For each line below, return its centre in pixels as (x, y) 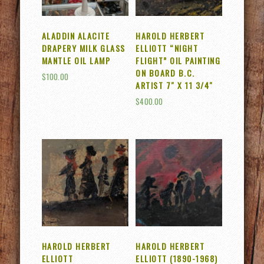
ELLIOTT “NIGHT (167, 48)
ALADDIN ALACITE (76, 35)
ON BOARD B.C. (165, 72)
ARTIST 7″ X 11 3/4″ (174, 85)
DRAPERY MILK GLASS (83, 48)
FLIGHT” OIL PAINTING (178, 60)
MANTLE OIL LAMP (76, 60)
